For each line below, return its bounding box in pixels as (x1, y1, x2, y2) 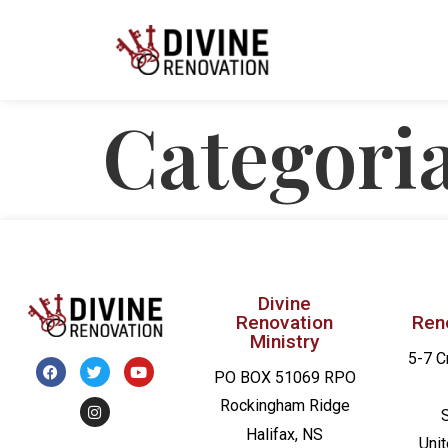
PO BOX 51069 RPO (213, 367, 356, 387)
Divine (258, 291, 312, 315)
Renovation (236, 310, 334, 334)
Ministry (250, 329, 320, 353)
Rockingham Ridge (219, 396, 350, 416)
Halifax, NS (246, 424, 324, 444)
